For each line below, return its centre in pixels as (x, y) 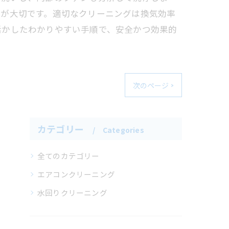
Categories (123, 130)
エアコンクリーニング (76, 174)
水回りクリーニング (72, 192)
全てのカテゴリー (68, 156)
